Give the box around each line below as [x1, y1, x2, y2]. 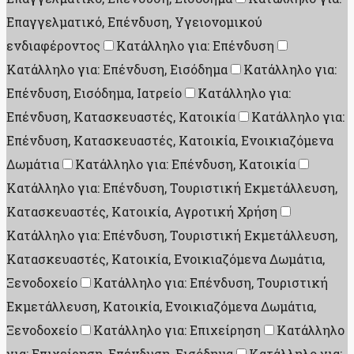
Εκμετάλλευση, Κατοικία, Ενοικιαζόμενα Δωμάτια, [6, 298, 316, 315]
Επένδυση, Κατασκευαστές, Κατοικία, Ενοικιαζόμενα [6, 132, 333, 149]
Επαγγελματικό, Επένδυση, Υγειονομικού [6, 13, 262, 31]
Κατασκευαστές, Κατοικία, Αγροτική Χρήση [6, 203, 277, 220]
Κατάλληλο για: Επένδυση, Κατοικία [75, 156, 296, 173]
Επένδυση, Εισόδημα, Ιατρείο [6, 85, 182, 102]
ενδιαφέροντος [6, 37, 100, 55]
